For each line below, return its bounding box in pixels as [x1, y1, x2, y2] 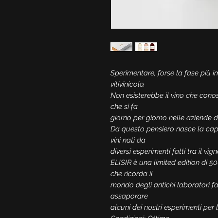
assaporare [110, 191, 148, 200]
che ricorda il [110, 169, 153, 178]
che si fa [110, 102, 138, 111]
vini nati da [110, 135, 145, 145]
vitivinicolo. [110, 79, 145, 89]
